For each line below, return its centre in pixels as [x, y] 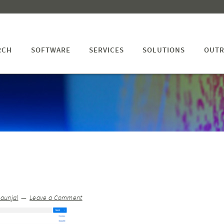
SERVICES [106, 50]
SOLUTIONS [164, 50]
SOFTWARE [50, 50]
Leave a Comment [56, 198]
